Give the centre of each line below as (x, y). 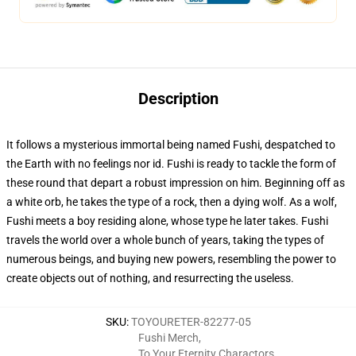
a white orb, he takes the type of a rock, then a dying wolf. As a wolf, (172, 202)
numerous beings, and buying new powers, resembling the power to (171, 259)
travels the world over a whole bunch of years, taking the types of (165, 240)
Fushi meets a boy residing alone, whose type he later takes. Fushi (167, 221)
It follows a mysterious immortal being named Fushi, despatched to (171, 145)
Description (178, 99)
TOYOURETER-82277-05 (191, 322)
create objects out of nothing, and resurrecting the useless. (150, 278)
